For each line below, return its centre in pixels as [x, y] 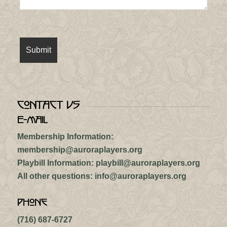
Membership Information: [65, 137]
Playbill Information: [55, 163]
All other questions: [55, 176]
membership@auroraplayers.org [80, 150]
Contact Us [48, 104]
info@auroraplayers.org [140, 176]
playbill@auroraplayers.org [148, 163]
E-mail [32, 118]
